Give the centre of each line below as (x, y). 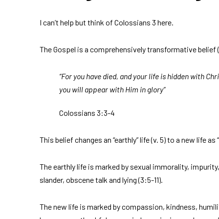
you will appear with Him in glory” (112, 89)
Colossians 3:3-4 (87, 113)
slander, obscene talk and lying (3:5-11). (101, 180)
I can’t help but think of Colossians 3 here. (106, 22)
